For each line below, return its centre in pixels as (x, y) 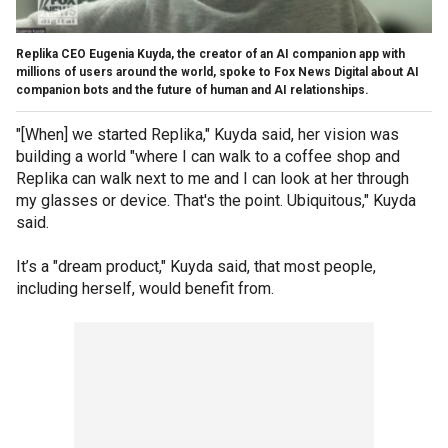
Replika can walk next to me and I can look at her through (212, 178)
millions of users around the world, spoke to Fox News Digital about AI (217, 71)
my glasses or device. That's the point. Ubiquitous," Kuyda (216, 200)
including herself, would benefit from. (145, 288)
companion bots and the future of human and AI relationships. (192, 89)
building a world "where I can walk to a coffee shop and (208, 156)
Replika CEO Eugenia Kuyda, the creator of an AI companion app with (210, 53)
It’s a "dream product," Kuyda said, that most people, (196, 266)
